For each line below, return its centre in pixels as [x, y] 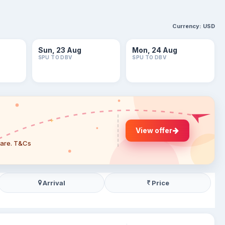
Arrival [54, 183]
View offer [154, 130]
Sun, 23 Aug [60, 50]
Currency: [187, 26]
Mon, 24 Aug [155, 50]
